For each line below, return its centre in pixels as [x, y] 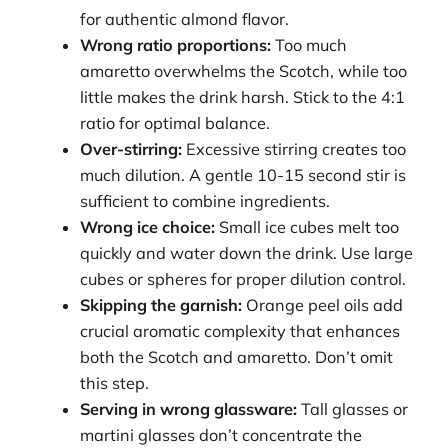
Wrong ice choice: [148, 227]
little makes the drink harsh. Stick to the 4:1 [243, 97]
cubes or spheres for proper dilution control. [243, 279]
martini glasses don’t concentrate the [221, 435]
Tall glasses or [353, 409]
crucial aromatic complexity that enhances [240, 331]
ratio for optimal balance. [175, 123]
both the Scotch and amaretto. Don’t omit [237, 357]
